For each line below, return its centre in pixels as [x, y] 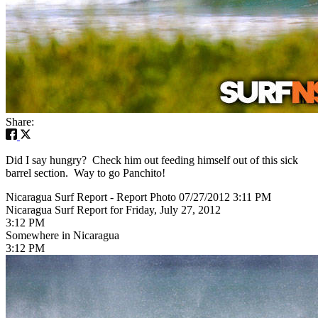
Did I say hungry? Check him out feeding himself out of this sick [152, 160]
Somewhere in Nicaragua [62, 235]
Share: [20, 121]
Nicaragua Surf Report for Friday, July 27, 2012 [113, 209]
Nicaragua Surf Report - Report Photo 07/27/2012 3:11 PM [138, 197]
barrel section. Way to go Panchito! [86, 172]
